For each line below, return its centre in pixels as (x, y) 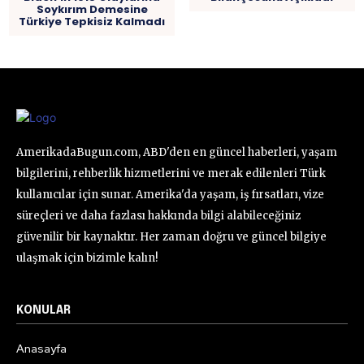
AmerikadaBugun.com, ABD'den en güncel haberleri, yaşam (177, 152)
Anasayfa (41, 348)
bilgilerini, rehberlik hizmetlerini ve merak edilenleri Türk (171, 173)
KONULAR (43, 310)
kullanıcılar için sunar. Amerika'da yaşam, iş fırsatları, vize (170, 194)
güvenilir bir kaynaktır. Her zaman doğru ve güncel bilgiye (171, 236)
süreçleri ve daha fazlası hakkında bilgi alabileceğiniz (158, 215)
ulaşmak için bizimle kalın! (87, 258)
